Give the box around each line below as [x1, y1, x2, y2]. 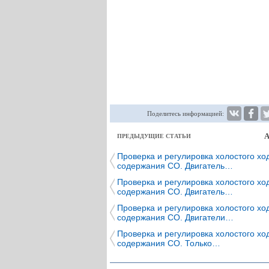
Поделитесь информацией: [147, 110, 224, 117]
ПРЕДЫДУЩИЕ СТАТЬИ [117, 133, 191, 139]
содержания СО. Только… [117, 238, 220, 248]
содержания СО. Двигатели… [117, 213, 234, 222]
